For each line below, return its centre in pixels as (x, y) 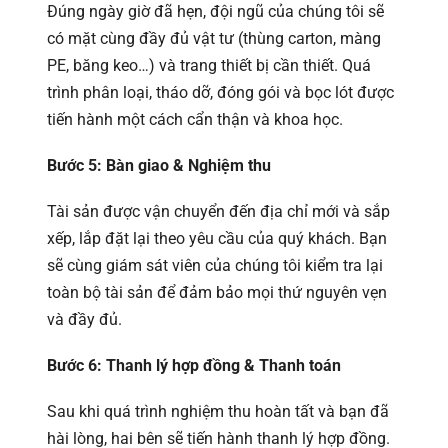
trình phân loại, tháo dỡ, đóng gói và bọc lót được (220, 92)
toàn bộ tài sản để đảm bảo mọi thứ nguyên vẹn (217, 292)
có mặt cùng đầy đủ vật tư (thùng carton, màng (214, 38)
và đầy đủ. (84, 319)
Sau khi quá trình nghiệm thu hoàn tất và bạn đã (218, 412)
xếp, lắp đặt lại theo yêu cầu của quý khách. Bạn (217, 238)
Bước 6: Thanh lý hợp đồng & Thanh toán (194, 366)
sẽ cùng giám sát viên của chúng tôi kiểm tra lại (215, 265)
